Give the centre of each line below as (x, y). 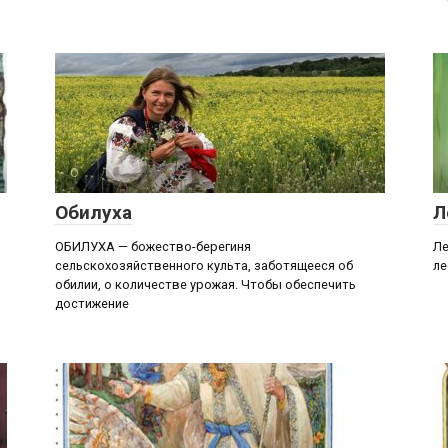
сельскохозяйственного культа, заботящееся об (204, 265)
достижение (92, 303)
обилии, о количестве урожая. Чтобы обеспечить (205, 284)
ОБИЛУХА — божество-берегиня (153, 246)
